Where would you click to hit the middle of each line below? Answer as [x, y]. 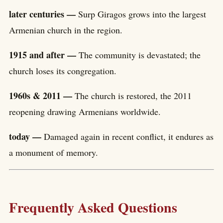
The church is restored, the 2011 [133, 95]
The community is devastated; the [140, 55]
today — [26, 136]
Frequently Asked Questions [93, 207]
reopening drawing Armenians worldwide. [85, 111]
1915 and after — [44, 55]
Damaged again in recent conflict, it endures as [129, 136]
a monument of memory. [54, 152]
